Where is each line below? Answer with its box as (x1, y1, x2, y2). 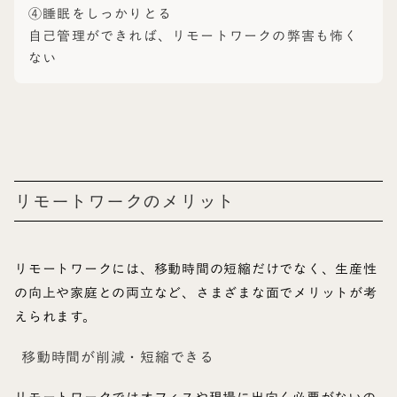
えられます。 (14, 303, 97, 331)
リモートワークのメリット (14, 183, 235, 220)
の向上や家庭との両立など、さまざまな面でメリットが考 (14, 279, 378, 307)
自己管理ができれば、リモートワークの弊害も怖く (28, 22, 359, 50)
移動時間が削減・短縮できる (21, 343, 214, 372)
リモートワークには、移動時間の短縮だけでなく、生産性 (14, 255, 378, 283)
